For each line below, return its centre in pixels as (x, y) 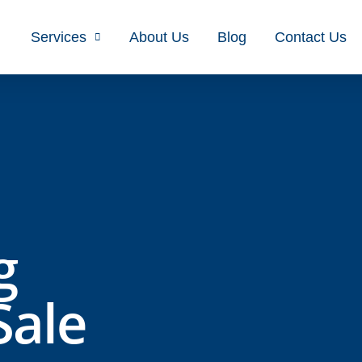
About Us (159, 37)
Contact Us (310, 37)
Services (58, 37)
